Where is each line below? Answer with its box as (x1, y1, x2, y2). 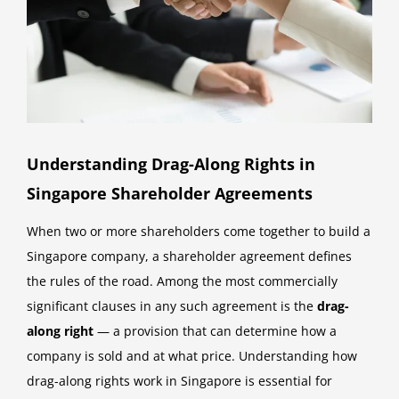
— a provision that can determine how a (94, 322, 337, 340)
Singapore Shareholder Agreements (27, 183, 313, 205)
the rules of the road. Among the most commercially (27, 273, 338, 290)
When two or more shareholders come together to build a (27, 223, 370, 240)
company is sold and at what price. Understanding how (27, 347, 357, 365)
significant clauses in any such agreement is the (27, 297, 317, 315)
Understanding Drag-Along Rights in (27, 153, 315, 175)
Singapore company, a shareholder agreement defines (27, 248, 352, 265)
